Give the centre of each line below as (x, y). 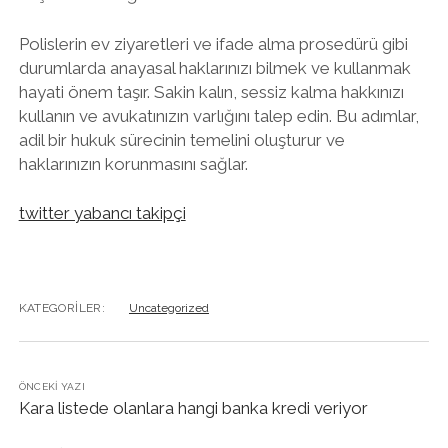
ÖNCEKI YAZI (51, 386)
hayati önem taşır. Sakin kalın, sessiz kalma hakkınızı (211, 91)
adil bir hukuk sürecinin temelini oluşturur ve (181, 139)
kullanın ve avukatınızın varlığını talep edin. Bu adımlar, (218, 115)
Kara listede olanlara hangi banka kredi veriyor (193, 407)
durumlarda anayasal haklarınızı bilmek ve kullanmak (214, 67)
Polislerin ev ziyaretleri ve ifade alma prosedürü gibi (213, 43)
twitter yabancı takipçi (102, 213)
